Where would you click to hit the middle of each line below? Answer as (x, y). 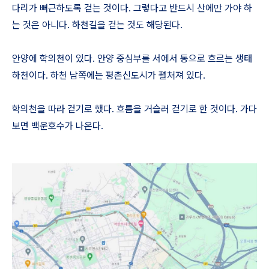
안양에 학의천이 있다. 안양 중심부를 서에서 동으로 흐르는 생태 (132, 59)
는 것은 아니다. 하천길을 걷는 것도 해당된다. (97, 25)
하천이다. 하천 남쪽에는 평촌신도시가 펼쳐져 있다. (109, 75)
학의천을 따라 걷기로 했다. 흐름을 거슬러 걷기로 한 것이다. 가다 (134, 109)
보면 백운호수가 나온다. (58, 126)
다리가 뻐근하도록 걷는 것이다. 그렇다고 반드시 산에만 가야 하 (132, 8)
